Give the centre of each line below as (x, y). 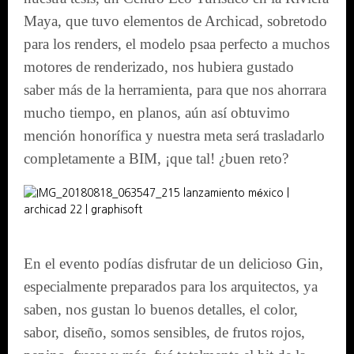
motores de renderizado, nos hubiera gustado (161, 66)
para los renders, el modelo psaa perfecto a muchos (177, 43)
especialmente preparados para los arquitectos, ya (171, 287)
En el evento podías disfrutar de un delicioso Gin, (173, 264)
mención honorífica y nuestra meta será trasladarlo (174, 135)
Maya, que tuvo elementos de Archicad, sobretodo (175, 21)
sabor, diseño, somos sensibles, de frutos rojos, (164, 333)
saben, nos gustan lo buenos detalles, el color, (161, 310)
